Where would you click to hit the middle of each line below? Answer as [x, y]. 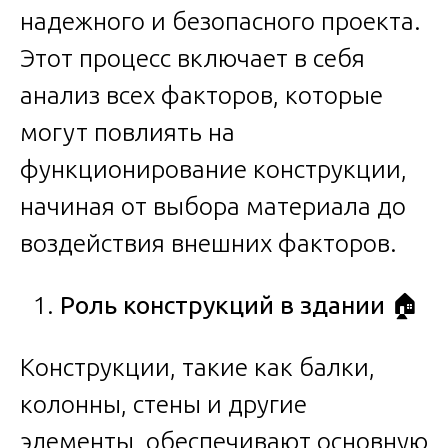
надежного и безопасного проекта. [220, 20]
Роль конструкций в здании [225, 304]
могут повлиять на [127, 131]
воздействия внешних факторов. [208, 242]
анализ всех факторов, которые [201, 94]
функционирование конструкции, [213, 168]
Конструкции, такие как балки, [197, 366]
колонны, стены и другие [163, 403]
